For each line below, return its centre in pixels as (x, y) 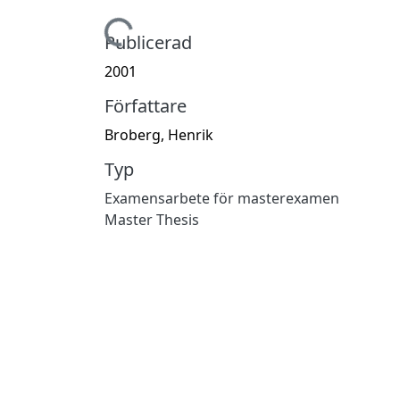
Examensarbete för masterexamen (222, 198)
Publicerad (148, 42)
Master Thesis (152, 219)
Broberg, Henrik (159, 134)
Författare (146, 105)
